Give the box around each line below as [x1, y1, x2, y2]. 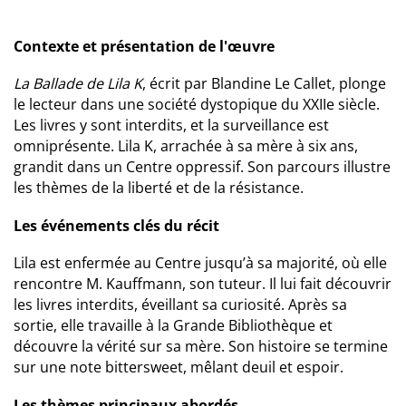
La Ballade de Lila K [14, 73, 142, 93]
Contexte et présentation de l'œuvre [14, 36, 275, 56]
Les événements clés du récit [14, 216, 219, 236]
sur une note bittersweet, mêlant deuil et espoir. [14, 357, 343, 377]
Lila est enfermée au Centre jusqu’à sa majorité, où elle [14, 253, 387, 273]
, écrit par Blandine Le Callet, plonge [142, 73, 386, 93]
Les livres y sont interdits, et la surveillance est [14, 115, 329, 135]
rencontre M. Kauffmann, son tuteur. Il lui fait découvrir [14, 274, 391, 294]
